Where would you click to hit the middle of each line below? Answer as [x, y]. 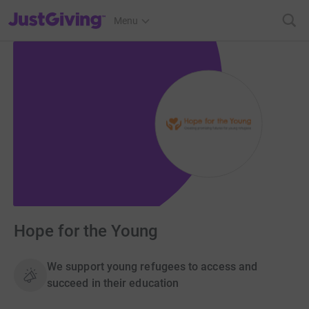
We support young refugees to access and [152, 267]
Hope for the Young [86, 231]
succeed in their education [113, 283]
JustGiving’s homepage [58, 12]
